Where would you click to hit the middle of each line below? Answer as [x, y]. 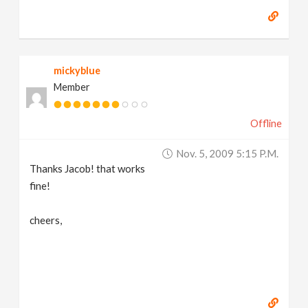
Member [72, 87]
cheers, [46, 220]
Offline [266, 123]
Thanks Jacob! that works [88, 168]
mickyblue [77, 70]
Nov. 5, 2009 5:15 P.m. [227, 153]
